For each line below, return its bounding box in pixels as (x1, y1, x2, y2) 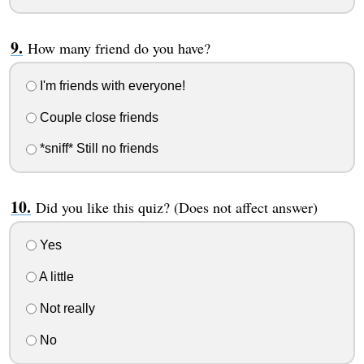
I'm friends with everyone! (36, 78, 185, 93)
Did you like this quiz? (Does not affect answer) (35, 197, 318, 218)
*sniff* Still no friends (36, 141, 158, 156)
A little (36, 269, 74, 284)
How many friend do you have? (27, 38, 210, 58)
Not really (36, 301, 95, 315)
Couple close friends (36, 110, 158, 124)
